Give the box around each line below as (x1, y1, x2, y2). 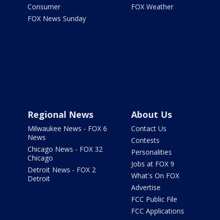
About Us (131, 109, 172, 121)
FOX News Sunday (27, 14, 86, 24)
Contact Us (131, 124, 166, 134)
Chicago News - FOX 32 (27, 144, 103, 154)
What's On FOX (131, 171, 179, 181)
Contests (131, 136, 160, 145)
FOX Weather (131, 2, 173, 12)
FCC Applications (131, 206, 184, 216)
